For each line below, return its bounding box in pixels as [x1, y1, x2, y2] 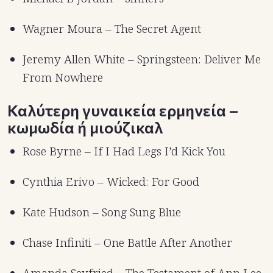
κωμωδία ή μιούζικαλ [7, 118, 163, 137]
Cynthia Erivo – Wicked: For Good [23, 174, 199, 190]
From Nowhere [23, 69, 103, 86]
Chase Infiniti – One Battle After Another [23, 235, 232, 251]
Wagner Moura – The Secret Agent [23, 21, 201, 37]
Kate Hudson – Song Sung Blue [23, 204, 181, 221]
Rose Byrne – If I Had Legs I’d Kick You [23, 143, 225, 160]
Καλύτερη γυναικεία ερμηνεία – [7, 101, 238, 120]
